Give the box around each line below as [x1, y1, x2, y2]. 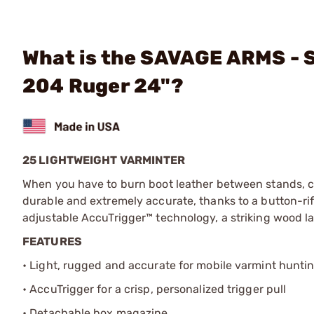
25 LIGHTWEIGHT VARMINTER [22, 153, 186, 167]
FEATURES [22, 234, 82, 248]
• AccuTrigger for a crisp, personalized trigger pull [22, 282, 287, 296]
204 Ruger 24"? [22, 74, 184, 97]
